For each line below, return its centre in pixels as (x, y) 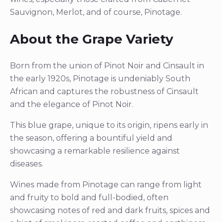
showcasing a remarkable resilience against (95, 151)
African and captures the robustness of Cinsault (104, 91)
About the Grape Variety (92, 39)
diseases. (27, 164)
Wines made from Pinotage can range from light (106, 184)
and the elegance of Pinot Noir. (72, 104)
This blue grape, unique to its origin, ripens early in (109, 125)
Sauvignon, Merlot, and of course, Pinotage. (96, 12)
